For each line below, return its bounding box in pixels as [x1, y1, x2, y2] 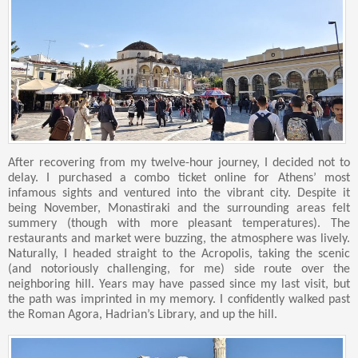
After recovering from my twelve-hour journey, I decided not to [8, 157, 350, 170]
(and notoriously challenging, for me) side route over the [8, 263, 350, 276]
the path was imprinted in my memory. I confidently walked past [8, 293, 350, 307]
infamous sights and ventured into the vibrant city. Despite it [8, 187, 350, 201]
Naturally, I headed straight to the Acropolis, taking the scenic [8, 248, 350, 261]
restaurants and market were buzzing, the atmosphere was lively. [8, 233, 350, 246]
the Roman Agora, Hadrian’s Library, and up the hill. [8, 308, 277, 322]
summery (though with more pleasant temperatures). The [8, 217, 350, 231]
